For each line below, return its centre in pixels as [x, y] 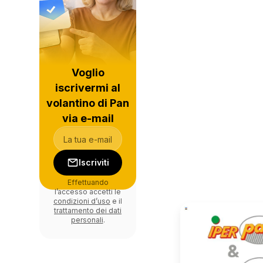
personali [87, 220]
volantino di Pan [88, 103]
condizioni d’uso [82, 201]
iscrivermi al [88, 88]
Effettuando [88, 182]
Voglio [88, 73]
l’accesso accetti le [88, 192]
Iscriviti [94, 162]
